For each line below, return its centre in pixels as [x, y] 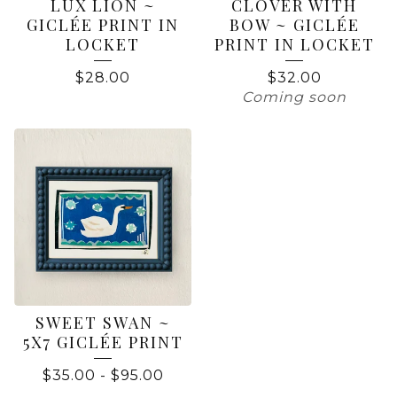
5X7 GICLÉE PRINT [103, 343]
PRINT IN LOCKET [294, 45]
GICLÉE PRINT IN [103, 25]
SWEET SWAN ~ [103, 323]
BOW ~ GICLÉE [294, 25]
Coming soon [294, 97]
